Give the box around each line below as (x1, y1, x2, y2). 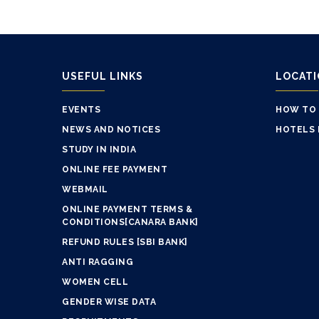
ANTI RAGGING (62, 256, 133, 267)
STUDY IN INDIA (62, 144, 136, 155)
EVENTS (62, 104, 100, 115)
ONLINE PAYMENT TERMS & (62, 204, 192, 214)
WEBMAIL (62, 184, 108, 194)
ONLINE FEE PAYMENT (62, 164, 167, 174)
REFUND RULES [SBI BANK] (62, 236, 188, 247)
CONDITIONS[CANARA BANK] (62, 216, 199, 227)
